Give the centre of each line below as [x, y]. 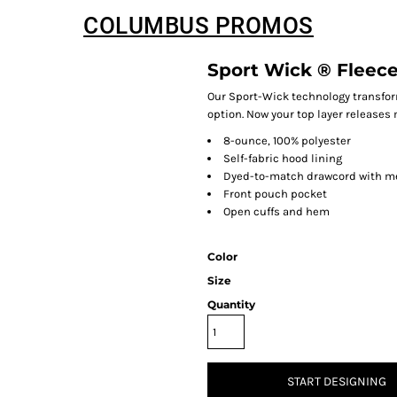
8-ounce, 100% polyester [287, 140]
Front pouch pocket [275, 194]
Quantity [231, 304]
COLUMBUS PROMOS [198, 26]
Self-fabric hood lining [283, 158]
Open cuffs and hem [276, 211]
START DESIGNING [337, 382]
